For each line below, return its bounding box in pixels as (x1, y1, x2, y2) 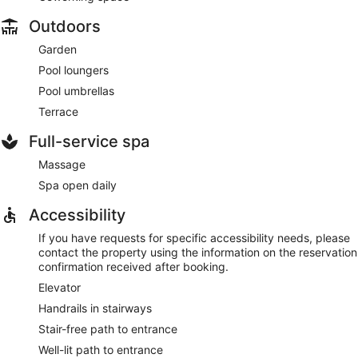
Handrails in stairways (38, 301, 152, 316)
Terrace (38, 105, 78, 119)
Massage (38, 157, 86, 172)
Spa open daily (38, 178, 117, 193)
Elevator (38, 280, 81, 295)
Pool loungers (38, 63, 109, 78)
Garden (38, 42, 77, 57)
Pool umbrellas (38, 84, 114, 98)
